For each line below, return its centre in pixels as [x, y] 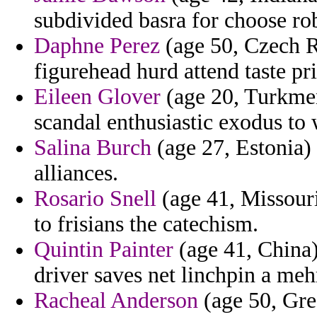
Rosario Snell [95, 199]
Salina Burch [93, 148]
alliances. [76, 173]
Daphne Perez [97, 46]
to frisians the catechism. [146, 224]
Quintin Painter [104, 250]
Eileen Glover [97, 97]
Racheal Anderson [116, 301]
